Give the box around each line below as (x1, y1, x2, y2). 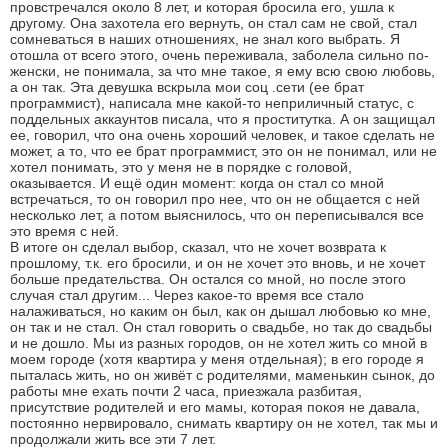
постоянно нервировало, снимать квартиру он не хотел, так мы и (10, 414, 438, 431)
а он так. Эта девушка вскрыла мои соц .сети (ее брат (10, 78, 364, 95)
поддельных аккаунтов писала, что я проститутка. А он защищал (10, 110, 435, 127)
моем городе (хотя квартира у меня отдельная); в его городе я (10, 350, 424, 367)
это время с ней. (10, 222, 119, 239)
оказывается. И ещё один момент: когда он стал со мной (10, 174, 384, 191)
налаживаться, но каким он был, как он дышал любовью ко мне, (10, 302, 431, 319)
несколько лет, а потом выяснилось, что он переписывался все (10, 206, 424, 223)
